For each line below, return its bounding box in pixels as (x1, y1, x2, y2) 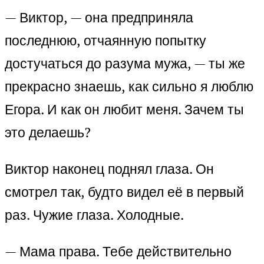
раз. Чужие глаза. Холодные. (5, 206, 184, 225)
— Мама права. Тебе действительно (5, 242, 232, 261)
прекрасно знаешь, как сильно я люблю (5, 77, 253, 96)
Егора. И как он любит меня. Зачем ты (5, 100, 244, 119)
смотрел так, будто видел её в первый (5, 183, 244, 202)
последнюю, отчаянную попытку (5, 31, 206, 50)
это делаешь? (5, 123, 91, 142)
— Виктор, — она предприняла (5, 8, 193, 27)
